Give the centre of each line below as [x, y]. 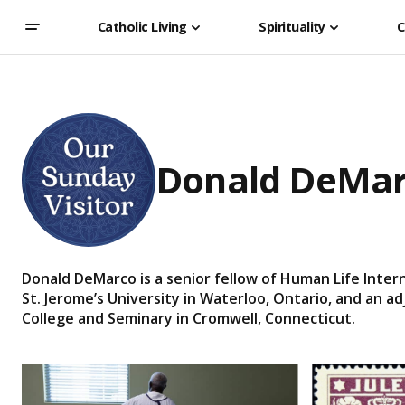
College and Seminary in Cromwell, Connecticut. [188, 318]
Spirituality [292, 26]
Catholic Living [142, 26]
